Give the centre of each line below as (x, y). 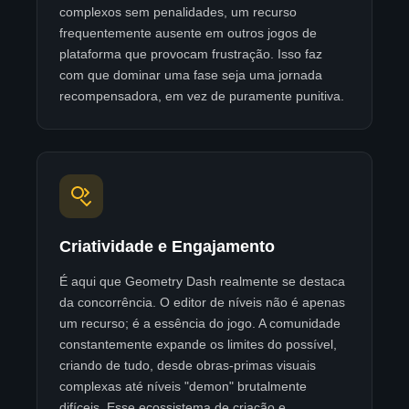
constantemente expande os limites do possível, (198, 345)
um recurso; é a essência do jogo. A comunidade (200, 324)
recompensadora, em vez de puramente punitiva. (202, 96)
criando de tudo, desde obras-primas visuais (188, 366)
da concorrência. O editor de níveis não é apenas (202, 303)
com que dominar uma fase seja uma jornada (191, 75)
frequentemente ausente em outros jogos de (188, 33)
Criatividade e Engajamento (167, 246)
